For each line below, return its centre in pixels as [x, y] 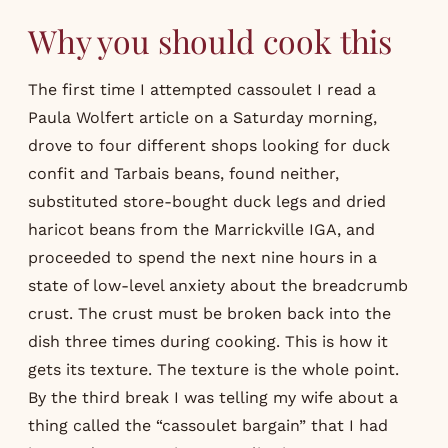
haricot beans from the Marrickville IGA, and [201, 229]
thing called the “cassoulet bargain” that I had [208, 425]
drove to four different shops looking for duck [209, 145]
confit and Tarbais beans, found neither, [183, 173]
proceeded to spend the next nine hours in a [202, 257]
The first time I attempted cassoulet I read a [202, 89]
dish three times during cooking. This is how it [208, 341]
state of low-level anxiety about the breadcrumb [218, 285]
